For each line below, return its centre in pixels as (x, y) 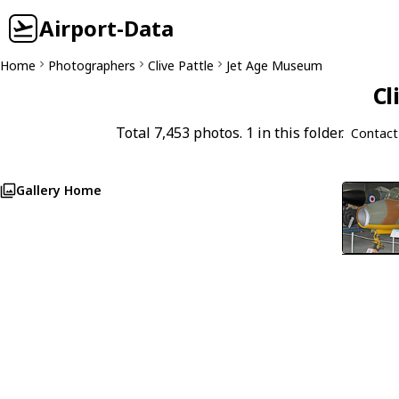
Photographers (92, 65)
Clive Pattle (181, 65)
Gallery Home (59, 190)
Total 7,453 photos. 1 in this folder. (230, 133)
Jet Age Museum (274, 65)
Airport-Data (106, 28)
